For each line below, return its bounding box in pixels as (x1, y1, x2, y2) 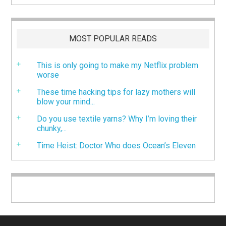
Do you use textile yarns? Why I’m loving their (37, 114, 197, 124)
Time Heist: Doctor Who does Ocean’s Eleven (37, 141, 196, 150)
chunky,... (37, 124, 67, 133)
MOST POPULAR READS (69, 34, 157, 43)
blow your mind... (37, 97, 95, 106)
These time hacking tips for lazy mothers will (37, 87, 196, 97)
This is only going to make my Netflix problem (37, 61, 199, 70)
